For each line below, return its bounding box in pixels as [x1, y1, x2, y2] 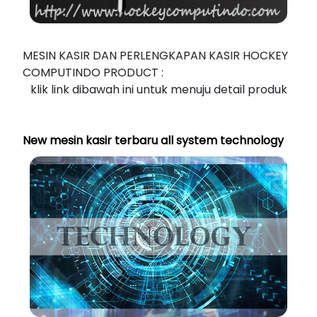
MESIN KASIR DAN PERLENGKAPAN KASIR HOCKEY [23, 47, 288, 64]
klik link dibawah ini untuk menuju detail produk [30, 81, 287, 98]
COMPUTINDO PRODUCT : [23, 64, 163, 81]
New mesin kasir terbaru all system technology [23, 132, 284, 149]
